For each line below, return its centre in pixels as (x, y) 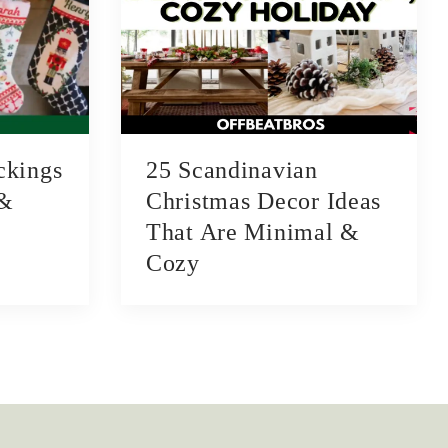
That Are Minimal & (253, 232)
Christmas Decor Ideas (264, 201)
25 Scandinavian (232, 170)
